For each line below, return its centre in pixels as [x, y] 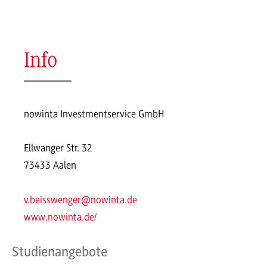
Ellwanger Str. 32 [58, 148]
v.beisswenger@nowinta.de [80, 200]
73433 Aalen [50, 165]
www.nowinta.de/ [60, 217]
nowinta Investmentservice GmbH [94, 114]
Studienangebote [60, 252]
